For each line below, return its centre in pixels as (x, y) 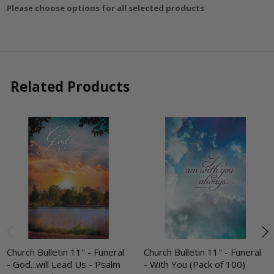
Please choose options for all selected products (106, 8)
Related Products (70, 86)
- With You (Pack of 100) (195, 265)
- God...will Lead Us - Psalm (64, 265)
